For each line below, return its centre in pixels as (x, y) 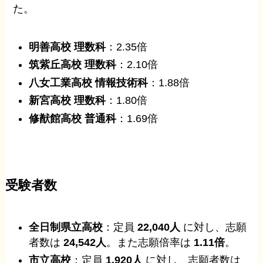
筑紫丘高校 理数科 (73, 65)
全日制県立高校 (66, 227)
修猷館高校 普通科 (73, 118)
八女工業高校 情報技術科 (89, 82)
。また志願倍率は (150, 242)
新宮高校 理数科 (68, 101)
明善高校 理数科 (68, 47)
